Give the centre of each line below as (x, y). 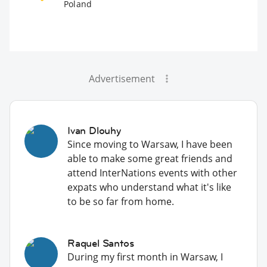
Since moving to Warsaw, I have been (150, 144)
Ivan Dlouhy (94, 130)
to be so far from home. (121, 201)
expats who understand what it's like (149, 187)
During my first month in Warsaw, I (145, 257)
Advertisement (122, 78)
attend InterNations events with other (152, 173)
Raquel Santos (101, 243)
